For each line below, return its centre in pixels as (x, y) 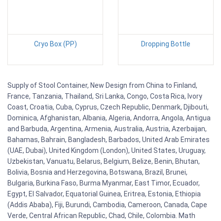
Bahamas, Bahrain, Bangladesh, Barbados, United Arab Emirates (109, 140)
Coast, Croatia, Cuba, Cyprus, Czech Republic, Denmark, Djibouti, (108, 107)
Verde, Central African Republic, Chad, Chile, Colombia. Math (101, 216)
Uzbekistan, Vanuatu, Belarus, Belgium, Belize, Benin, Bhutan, (104, 162)
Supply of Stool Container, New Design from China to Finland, (102, 86)
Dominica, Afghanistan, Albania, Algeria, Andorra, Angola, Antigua (109, 118)
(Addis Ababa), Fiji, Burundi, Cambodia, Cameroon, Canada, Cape (107, 205)
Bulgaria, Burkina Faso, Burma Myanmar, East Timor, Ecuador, (104, 183)
